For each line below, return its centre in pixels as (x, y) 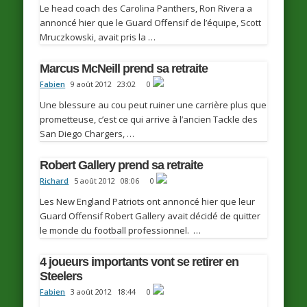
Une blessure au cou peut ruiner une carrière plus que (153, 105)
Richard (54, 180)
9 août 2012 (91, 84)
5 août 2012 (95, 180)
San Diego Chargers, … (87, 133)
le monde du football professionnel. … (121, 230)
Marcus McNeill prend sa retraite (124, 68)
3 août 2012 (91, 292)
